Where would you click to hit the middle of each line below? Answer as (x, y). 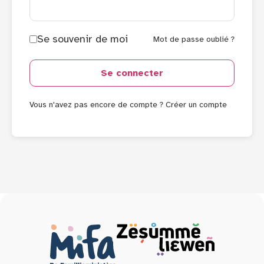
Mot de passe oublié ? (194, 39)
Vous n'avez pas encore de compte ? (98, 104)
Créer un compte (196, 104)
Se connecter (132, 73)
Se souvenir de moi (82, 39)
